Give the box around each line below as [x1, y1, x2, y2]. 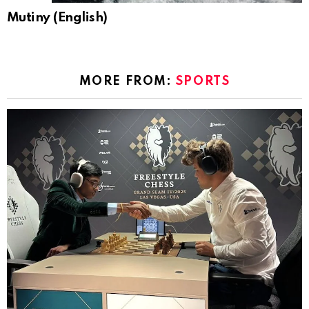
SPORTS [175, 75, 230, 88]
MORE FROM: [79, 75, 176, 88]
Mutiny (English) [7, 11, 108, 25]
